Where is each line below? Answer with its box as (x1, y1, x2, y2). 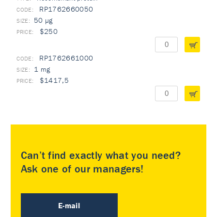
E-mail (58, 201, 80, 210)
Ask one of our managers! (20, 162, 144, 175)
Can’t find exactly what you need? (20, 149, 181, 162)
